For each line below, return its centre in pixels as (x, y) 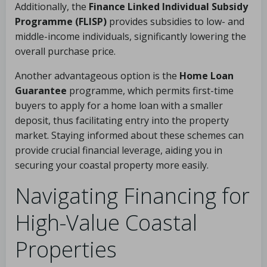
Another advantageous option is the (97, 76)
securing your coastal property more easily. (112, 165)
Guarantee (41, 91)
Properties (66, 249)
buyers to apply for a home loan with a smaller (119, 105)
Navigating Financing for (132, 196)
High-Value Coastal (106, 223)
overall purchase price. (65, 51)
